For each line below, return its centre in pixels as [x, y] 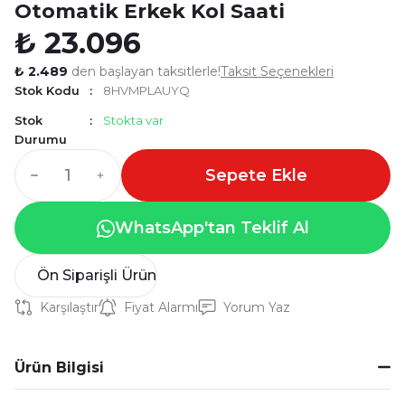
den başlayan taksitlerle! [144, 71]
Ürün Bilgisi [59, 367]
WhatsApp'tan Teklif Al [212, 228]
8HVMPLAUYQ [147, 90]
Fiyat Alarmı [161, 307]
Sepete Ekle [256, 175]
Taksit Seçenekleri [277, 71]
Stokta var [134, 120]
